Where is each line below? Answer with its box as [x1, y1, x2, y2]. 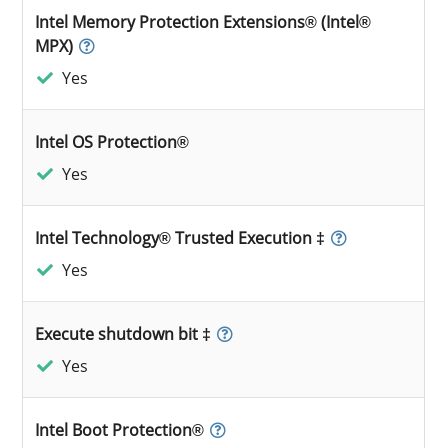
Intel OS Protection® [35, 130, 190, 153]
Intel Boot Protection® [35, 418, 205, 441]
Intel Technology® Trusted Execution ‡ [35, 226, 326, 249]
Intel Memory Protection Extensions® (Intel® [35, 10, 372, 33]
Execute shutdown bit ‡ [35, 322, 212, 345]
